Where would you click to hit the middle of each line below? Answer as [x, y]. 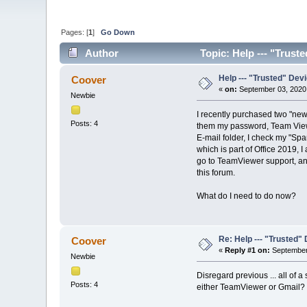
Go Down [118, 32]
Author [101, 53]
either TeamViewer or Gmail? [250, 287]
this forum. [216, 173]
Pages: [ [75, 32]
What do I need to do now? [246, 196]
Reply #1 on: [248, 250]
